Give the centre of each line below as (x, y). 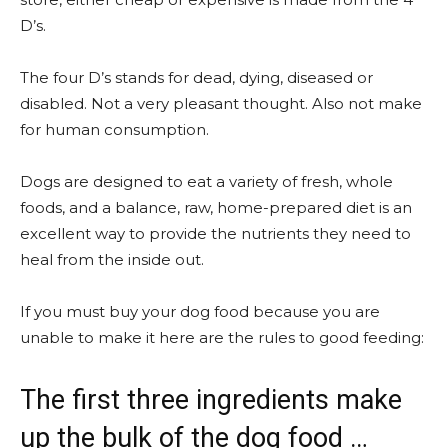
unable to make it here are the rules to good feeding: (222, 338)
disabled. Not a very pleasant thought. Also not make (221, 104)
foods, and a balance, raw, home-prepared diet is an (216, 208)
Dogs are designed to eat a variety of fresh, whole (206, 182)
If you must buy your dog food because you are (200, 312)
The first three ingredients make (211, 400)
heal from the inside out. (112, 260)
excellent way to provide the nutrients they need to (215, 234)
